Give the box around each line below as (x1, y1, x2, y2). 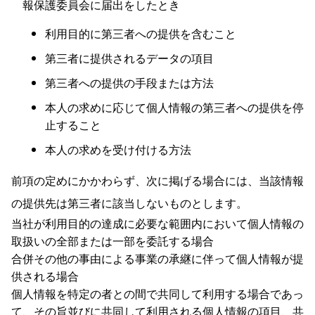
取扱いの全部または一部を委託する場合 (11, 233, 214, 250)
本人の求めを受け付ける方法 (45, 141, 191, 158)
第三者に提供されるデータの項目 (45, 50, 214, 67)
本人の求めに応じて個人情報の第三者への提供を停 (45, 99, 304, 116)
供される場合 (11, 268, 79, 285)
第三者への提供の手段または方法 (45, 75, 214, 91)
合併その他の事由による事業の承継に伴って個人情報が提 (11, 250, 304, 267)
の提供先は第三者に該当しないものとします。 (11, 195, 247, 212)
